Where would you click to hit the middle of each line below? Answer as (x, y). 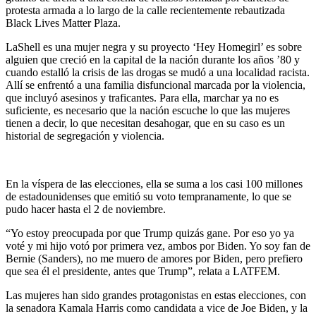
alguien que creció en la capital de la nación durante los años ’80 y (153, 59)
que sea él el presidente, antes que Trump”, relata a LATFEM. (144, 271)
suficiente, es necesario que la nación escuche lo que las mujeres (148, 110)
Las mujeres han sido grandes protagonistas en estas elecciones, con (156, 295)
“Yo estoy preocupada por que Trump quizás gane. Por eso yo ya (150, 233)
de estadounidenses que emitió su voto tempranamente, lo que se (148, 196)
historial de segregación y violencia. (86, 135)
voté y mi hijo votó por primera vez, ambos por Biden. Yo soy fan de (158, 245)
